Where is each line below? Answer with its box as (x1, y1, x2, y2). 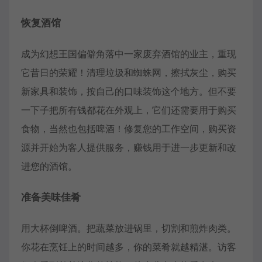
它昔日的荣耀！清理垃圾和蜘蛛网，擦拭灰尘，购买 (21, 67, 236, 79)
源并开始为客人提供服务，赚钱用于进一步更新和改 (21, 142, 236, 154)
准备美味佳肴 (21, 191, 81, 204)
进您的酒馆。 (21, 160, 77, 173)
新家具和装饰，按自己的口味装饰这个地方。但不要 (21, 85, 236, 98)
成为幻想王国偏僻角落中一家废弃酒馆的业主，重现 (21, 48, 236, 60)
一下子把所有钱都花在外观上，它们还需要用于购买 (21, 104, 236, 116)
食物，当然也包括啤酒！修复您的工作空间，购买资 (21, 123, 236, 135)
